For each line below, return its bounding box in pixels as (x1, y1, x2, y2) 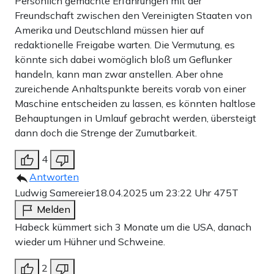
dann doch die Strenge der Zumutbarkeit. (15, 127, 197, 139)
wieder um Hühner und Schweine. (15, 235, 165, 248)
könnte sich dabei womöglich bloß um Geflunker (15, 53, 232, 66)
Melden (37, 203, 70, 216)
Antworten (29, 171, 79, 183)
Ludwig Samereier (15, 187, 95, 199)
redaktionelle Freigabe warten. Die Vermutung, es (15, 39, 235, 51)
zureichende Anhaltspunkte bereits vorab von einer (15, 83, 246, 95)
